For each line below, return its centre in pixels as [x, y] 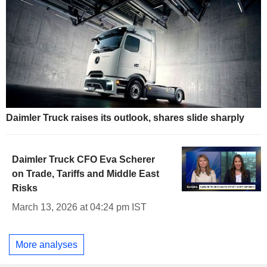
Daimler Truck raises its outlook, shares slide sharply [125, 118]
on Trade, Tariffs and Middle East [86, 174]
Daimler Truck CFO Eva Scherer [83, 160]
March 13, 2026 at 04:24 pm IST [79, 207]
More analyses [46, 244]
